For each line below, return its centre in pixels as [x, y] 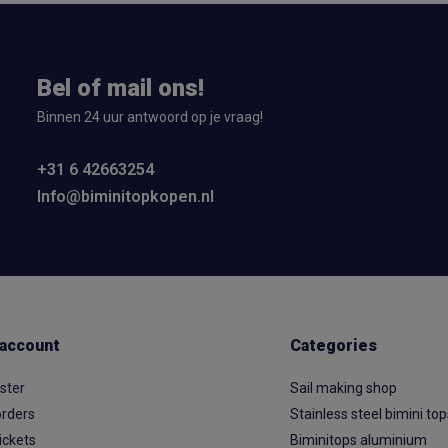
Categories [334, 345]
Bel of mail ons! [120, 88]
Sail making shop [344, 388]
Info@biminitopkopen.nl [125, 196]
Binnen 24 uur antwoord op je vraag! [149, 117]
